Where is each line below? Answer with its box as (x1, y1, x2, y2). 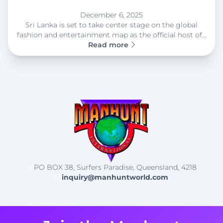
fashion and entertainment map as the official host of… (16, 30, 207, 40)
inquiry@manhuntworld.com (62, 173, 169, 182)
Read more (88, 40, 130, 50)
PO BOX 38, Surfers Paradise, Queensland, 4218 (33, 163, 197, 172)
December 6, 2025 (80, 10, 143, 20)
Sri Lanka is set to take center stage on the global (25, 20, 198, 30)
